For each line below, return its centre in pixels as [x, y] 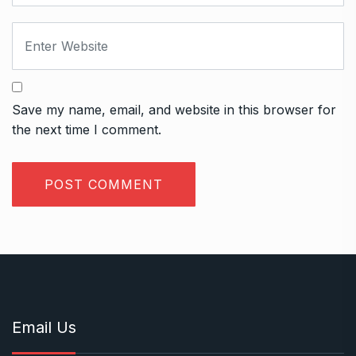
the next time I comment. [87, 129]
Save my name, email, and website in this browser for [174, 109]
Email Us [44, 327]
